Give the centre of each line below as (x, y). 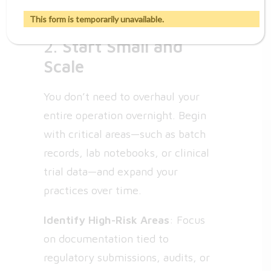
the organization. (85, 11)
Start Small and (122, 46)
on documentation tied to (106, 239)
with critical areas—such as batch (125, 134)
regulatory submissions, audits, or (127, 257)
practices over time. (93, 190)
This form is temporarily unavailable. (97, 19)
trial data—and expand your (111, 171)
